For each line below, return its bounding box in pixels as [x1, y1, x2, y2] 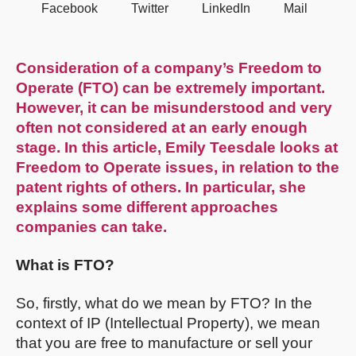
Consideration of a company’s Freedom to [16, 59, 322, 76]
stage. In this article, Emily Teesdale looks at [16, 138, 338, 156]
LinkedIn [202, 2, 250, 16]
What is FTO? [16, 256, 114, 273]
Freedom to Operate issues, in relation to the [16, 158, 339, 176]
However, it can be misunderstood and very [16, 99, 332, 116]
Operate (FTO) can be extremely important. [16, 79, 325, 96]
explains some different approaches [16, 198, 278, 215]
